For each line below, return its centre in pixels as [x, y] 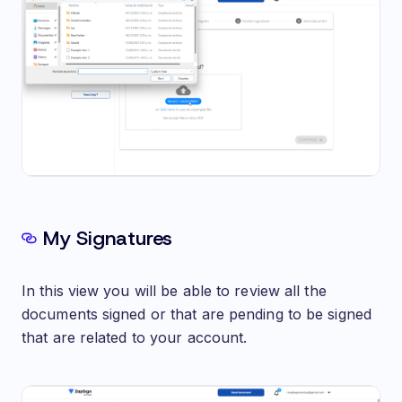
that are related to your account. [135, 338]
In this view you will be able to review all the [174, 291]
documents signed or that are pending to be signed [197, 315]
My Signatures [108, 239]
